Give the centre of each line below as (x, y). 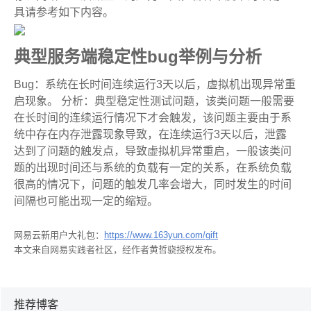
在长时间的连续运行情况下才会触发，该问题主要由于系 (153, 118)
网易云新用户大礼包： (59, 235)
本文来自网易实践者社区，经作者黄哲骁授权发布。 (118, 250)
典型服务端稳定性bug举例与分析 (138, 57)
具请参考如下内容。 (64, 12)
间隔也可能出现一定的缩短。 (86, 201)
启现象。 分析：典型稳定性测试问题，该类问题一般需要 (154, 101)
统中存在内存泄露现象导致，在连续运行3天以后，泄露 (150, 134)
